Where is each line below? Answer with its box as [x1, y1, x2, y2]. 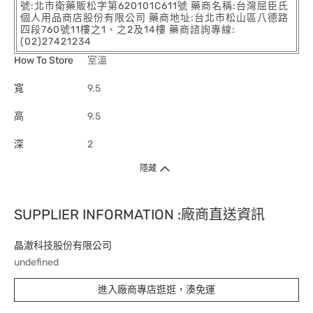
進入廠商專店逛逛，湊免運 [98, 284, 215, 296]
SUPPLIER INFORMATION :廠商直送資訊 [14, 205, 265, 223]
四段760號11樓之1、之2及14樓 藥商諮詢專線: [20, 23, 235, 36]
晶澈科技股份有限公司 [14, 239, 112, 252]
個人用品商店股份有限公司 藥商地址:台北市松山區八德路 [20, 11, 289, 24]
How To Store [14, 54, 73, 66]
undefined [14, 256, 59, 268]
